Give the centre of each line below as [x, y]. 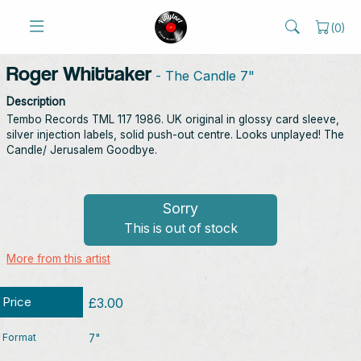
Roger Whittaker [79, 73]
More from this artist [58, 259]
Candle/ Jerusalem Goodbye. [82, 150]
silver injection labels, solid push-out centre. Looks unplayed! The [175, 135]
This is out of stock [180, 228]
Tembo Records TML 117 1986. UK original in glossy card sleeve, [173, 119]
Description [36, 102]
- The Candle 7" [203, 76]
